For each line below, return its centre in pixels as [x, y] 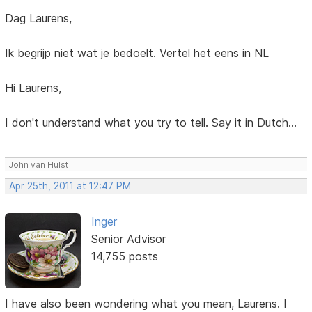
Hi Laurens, [33, 88]
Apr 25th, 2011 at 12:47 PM [70, 186]
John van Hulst [39, 165]
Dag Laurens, [39, 18]
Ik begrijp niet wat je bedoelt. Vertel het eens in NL [137, 53]
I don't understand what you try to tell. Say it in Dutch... [151, 123]
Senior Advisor [128, 239]
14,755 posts [124, 257]
